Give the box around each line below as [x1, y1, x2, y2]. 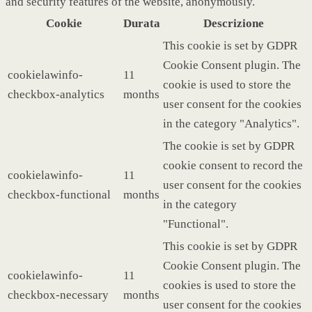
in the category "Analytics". [163, 116, 299, 130]
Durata [123, 16, 160, 30]
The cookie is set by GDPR [163, 139, 295, 153]
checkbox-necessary [8, 288, 109, 302]
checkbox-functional [8, 187, 111, 201]
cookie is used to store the [163, 77, 291, 91]
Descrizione [203, 16, 264, 30]
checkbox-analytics [8, 87, 104, 101]
